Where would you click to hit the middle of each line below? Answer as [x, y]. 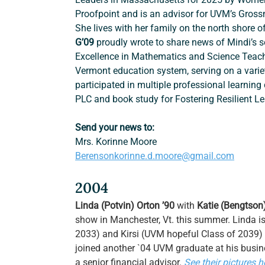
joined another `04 [113, 248]
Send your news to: [115, 128]
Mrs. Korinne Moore [116, 142]
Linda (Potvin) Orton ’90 [126, 206]
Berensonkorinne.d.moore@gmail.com [155, 156]
